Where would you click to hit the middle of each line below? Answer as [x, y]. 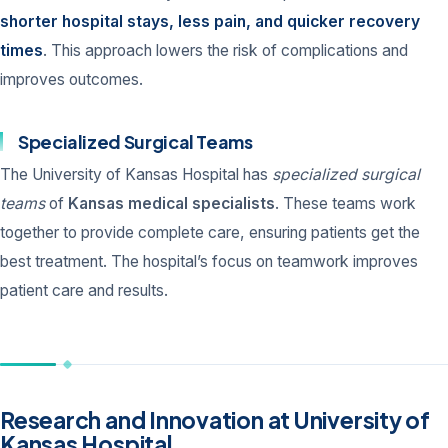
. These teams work [345, 203]
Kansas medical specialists [171, 203]
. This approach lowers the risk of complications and [225, 51]
